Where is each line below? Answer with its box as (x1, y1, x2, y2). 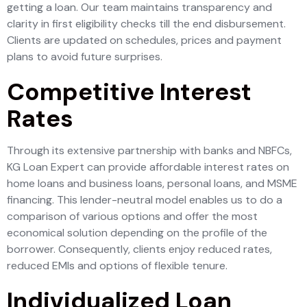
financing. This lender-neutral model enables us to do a (7, 193, 282, 207)
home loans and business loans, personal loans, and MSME (7, 176, 297, 191)
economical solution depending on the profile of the (7, 225, 267, 240)
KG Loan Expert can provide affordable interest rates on (7, 160, 289, 174)
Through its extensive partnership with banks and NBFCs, (7, 143, 292, 158)
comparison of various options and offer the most (7, 209, 258, 223)
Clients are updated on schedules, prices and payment (7, 33, 282, 47)
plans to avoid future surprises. (7, 49, 162, 64)
